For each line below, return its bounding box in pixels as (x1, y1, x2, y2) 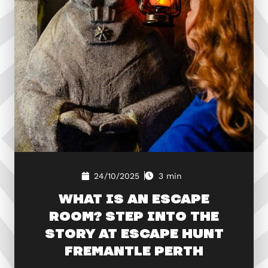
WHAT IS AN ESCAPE (59, 188, 209, 208)
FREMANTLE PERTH (65, 240, 203, 260)
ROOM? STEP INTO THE (49, 205, 219, 226)
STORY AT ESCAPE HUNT (44, 223, 224, 243)
